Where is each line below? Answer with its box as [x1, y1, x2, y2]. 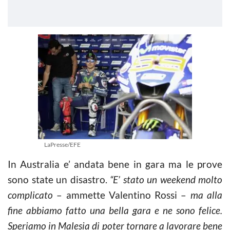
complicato [8, 188, 53, 201]
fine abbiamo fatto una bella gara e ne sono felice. [8, 204, 222, 216]
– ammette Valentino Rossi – [53, 188, 190, 201]
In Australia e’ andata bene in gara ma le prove [8, 158, 222, 170]
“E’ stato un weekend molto [110, 173, 222, 185]
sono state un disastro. [8, 173, 110, 185]
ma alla [190, 188, 223, 201]
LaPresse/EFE [44, 140, 81, 148]
